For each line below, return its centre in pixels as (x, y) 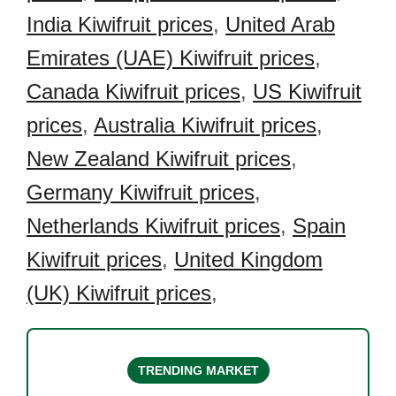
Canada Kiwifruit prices (133, 91)
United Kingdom (248, 259)
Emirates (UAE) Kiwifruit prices (171, 58)
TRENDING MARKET (198, 370)
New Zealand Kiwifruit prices (159, 159)
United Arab (280, 24)
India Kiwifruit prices (120, 24)
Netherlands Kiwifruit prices (153, 226)
